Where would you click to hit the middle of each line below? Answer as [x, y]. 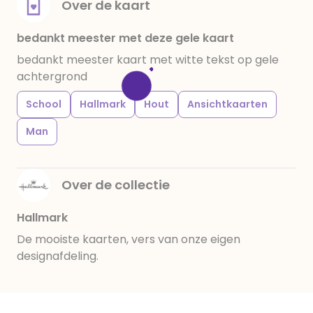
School [44, 104]
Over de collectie [116, 185]
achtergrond [52, 77]
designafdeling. [58, 256]
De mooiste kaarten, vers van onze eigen [129, 239]
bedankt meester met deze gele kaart [125, 38]
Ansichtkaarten [227, 104]
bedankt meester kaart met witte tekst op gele [148, 60]
